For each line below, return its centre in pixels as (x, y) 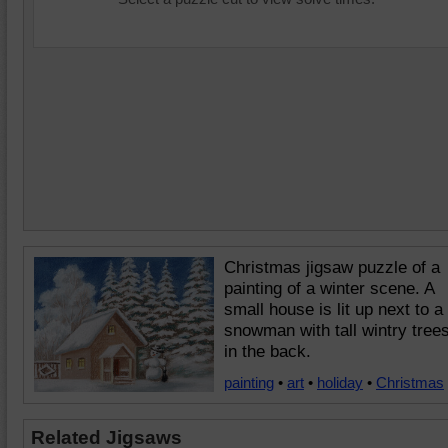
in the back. (267, 351)
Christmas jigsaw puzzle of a (332, 267)
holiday (340, 382)
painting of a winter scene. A (329, 288)
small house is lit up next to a (333, 309)
